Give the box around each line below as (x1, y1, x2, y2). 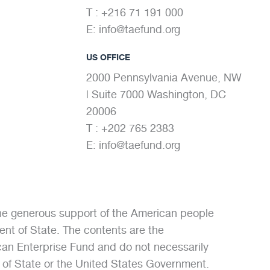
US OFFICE (86, 52, 130, 63)
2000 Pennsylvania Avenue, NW (86, 71, 242, 84)
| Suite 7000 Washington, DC (86, 88, 226, 101)
